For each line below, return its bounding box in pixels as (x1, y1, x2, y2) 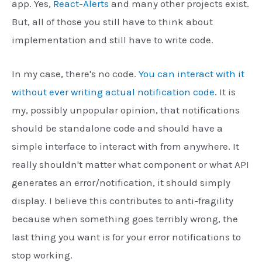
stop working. (12, 249, 73, 261)
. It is (215, 85, 236, 98)
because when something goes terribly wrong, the (12, 212, 238, 225)
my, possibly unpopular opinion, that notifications (12, 104, 240, 116)
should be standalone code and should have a (12, 122, 223, 134)
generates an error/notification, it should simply (12, 176, 230, 188)
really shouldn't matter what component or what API (12, 158, 249, 170)
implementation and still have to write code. (12, 33, 213, 46)
